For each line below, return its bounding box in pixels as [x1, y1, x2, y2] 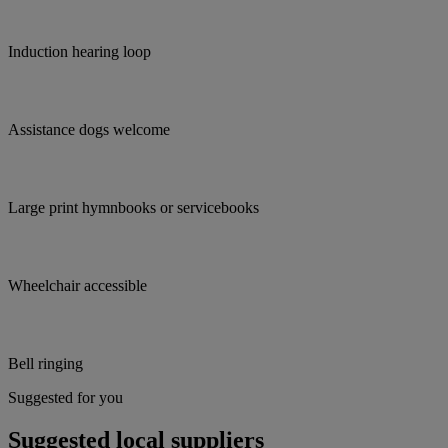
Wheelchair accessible [8, 277, 147, 295]
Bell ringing [8, 355, 83, 373]
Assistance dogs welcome [8, 121, 170, 139]
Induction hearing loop [8, 43, 151, 61]
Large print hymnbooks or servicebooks [8, 199, 259, 217]
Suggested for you [8, 389, 123, 407]
